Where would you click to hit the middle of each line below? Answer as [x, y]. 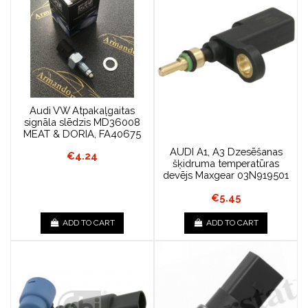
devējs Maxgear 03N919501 [226, 175]
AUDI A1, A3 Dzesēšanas [226, 152]
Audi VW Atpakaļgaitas [82, 110]
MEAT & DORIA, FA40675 [82, 133]
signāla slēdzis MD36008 [82, 122]
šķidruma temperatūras [226, 164]
